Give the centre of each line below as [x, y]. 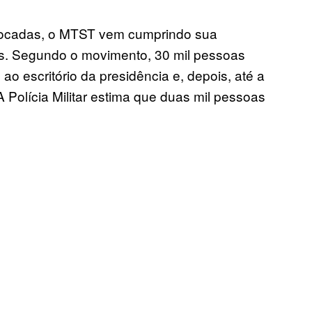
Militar [71, 96]
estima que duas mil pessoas [178, 96]
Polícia [30, 96]
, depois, [208, 75]
